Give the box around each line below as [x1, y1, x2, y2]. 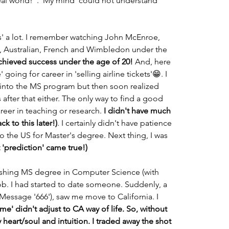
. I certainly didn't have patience [57, 118, 174, 128]
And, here [133, 57, 173, 66]
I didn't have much [104, 106, 173, 116]
